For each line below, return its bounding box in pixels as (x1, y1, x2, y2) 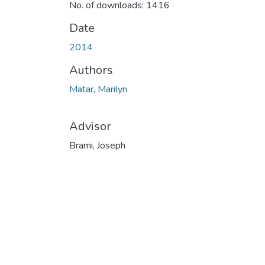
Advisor (69, 118, 111, 134)
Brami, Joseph (69, 138, 125, 152)
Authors (69, 62, 113, 78)
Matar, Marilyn (69, 82, 127, 96)
